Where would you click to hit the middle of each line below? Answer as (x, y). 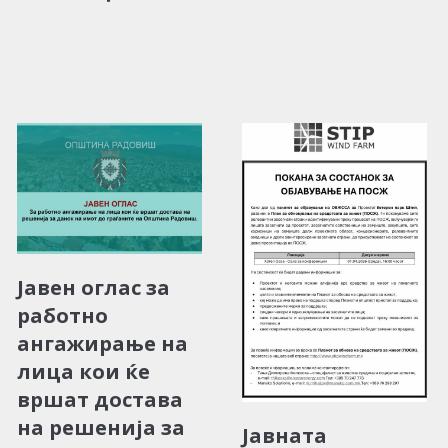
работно (62, 315)
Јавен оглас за (93, 287)
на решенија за (101, 427)
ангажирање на (102, 343)
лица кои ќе (83, 371)
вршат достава (100, 399)
